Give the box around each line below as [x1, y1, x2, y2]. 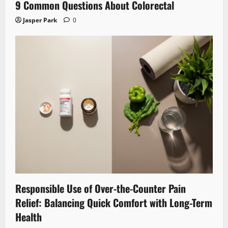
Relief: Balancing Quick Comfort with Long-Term [15, 195, 212, 211]
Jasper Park [23, 15, 57, 24]
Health [15, 209, 42, 225]
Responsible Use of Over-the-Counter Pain [15, 181, 186, 196]
